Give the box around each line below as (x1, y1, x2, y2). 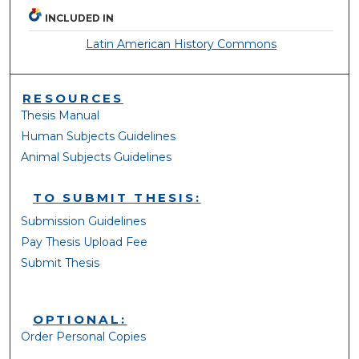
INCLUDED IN (45, 11, 115, 24)
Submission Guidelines (21, 213, 147, 228)
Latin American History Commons (86, 36, 277, 51)
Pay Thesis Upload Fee (21, 234, 148, 249)
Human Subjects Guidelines (21, 128, 176, 143)
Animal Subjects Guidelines (21, 149, 172, 164)
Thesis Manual (21, 107, 100, 123)
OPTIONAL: (33, 311, 127, 327)
